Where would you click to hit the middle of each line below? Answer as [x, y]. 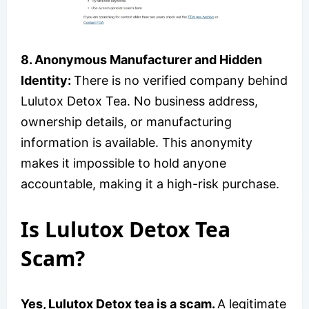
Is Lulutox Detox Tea [126, 229]
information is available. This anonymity [137, 142]
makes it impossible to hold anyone [123, 163]
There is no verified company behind [181, 80]
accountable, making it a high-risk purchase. [150, 183]
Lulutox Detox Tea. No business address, [139, 101]
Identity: [47, 80]
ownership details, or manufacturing [126, 121]
